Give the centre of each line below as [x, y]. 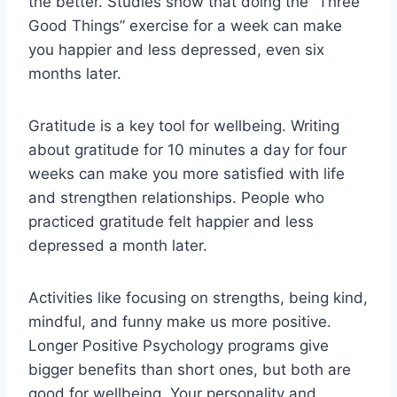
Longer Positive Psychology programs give [179, 345]
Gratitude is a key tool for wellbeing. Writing [184, 125]
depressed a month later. [118, 245]
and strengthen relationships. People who [176, 197]
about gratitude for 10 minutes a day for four [187, 149]
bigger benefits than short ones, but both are [190, 369]
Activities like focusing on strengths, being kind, [198, 297]
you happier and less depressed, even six [176, 49]
